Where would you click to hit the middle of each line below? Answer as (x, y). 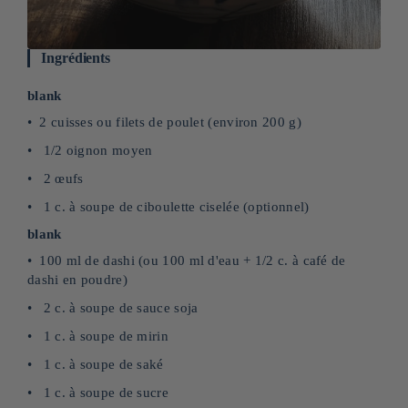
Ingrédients (76, 58)
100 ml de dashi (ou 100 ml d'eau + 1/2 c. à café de (193, 260)
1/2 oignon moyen (96, 150)
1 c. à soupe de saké (102, 364)
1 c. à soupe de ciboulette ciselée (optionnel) (174, 207)
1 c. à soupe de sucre (104, 393)
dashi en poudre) (77, 280)
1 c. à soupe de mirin (104, 336)
